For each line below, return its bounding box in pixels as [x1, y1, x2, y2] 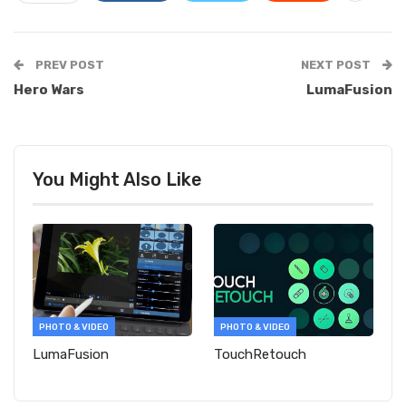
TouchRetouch [214, 345, 306, 362]
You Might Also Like [33, 169, 202, 191]
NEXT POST [301, 58, 373, 72]
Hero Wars [14, 82, 84, 99]
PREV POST [33, 58, 104, 72]
